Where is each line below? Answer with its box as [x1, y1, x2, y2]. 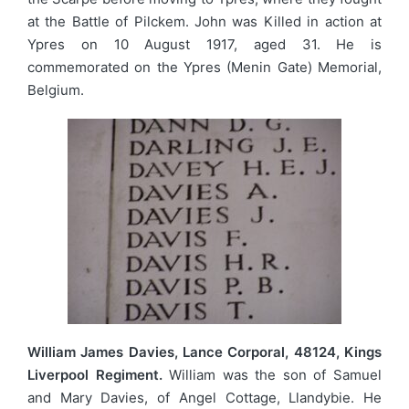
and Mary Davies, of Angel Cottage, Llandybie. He [27, 389, 382, 407]
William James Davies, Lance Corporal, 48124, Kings [27, 343, 382, 362]
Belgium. [27, 80, 84, 99]
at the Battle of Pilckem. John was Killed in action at [27, 12, 382, 30]
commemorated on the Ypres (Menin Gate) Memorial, [27, 58, 382, 76]
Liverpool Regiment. [27, 366, 163, 384]
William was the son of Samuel [162, 366, 383, 384]
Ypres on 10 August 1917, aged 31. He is [27, 35, 382, 53]
